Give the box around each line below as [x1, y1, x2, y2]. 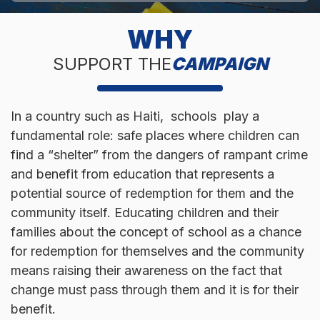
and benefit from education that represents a [11, 166, 274, 182]
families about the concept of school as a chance [11, 224, 301, 240]
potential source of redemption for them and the [11, 186, 294, 201]
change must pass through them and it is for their [11, 282, 299, 298]
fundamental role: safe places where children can [11, 128, 299, 144]
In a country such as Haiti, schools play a [11, 109, 263, 124]
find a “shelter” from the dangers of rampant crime [11, 147, 308, 163]
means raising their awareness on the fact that [11, 263, 282, 279]
